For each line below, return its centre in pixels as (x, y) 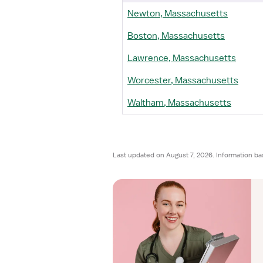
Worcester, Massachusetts (183, 80)
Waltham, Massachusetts (179, 103)
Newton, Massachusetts (178, 14)
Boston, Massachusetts (176, 36)
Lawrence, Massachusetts (182, 58)
